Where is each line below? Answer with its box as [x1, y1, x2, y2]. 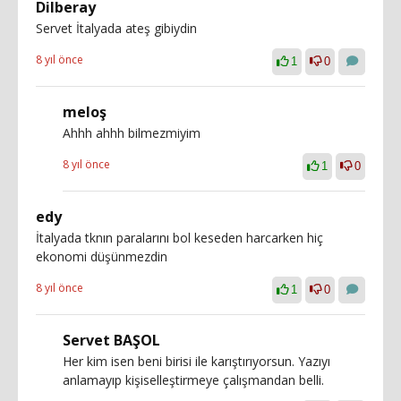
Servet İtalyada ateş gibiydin [36, 20, 197, 37]
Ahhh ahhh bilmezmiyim [63, 124, 200, 141]
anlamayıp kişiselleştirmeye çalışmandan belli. [63, 371, 324, 388]
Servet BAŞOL [63, 330, 160, 350]
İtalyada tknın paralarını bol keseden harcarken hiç [36, 229, 323, 246]
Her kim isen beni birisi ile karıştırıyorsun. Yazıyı [63, 353, 330, 370]
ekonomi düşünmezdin [36, 248, 167, 265]
